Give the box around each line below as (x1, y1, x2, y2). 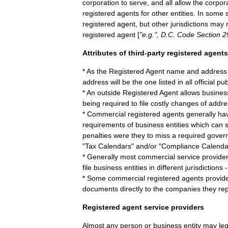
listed (159, 78, 176, 86)
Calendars (98, 142, 131, 150)
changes (171, 99, 198, 107)
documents (82, 185, 118, 193)
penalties (82, 131, 111, 139)
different (157, 163, 183, 172)
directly (120, 185, 143, 193)
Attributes (82, 49, 117, 57)
